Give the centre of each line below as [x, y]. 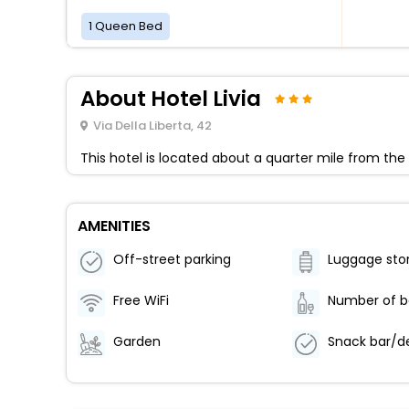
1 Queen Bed [126, 26]
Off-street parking [172, 260]
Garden [137, 342]
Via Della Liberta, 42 [152, 125]
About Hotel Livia [171, 98]
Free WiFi [141, 301]
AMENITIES [114, 225]
